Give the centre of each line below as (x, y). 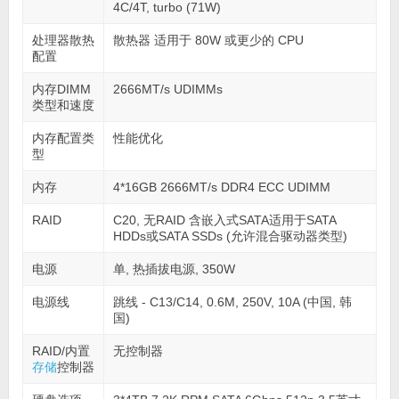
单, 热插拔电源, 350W (174, 269)
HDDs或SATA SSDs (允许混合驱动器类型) (230, 236)
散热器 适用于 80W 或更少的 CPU (208, 40)
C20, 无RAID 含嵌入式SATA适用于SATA (224, 220)
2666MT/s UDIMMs (167, 89)
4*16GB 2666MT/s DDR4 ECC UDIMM (221, 187)
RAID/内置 (61, 350)
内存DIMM (61, 89)
